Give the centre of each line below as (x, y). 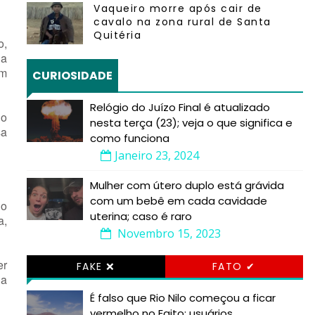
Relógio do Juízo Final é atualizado (180, 107)
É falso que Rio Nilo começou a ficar (183, 298)
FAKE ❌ (96, 266)
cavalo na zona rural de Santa (182, 22)
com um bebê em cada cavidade (179, 201)
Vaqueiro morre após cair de (178, 8)
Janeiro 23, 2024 (157, 155)
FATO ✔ (234, 266)
